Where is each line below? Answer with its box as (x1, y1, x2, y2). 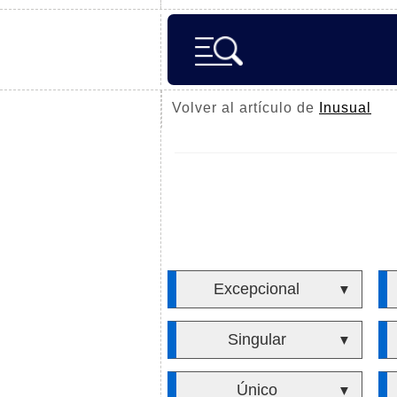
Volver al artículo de (172, 100, 319, 115)
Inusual (319, 100, 371, 115)
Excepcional (214, 280, 300, 298)
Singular (227, 331, 286, 348)
